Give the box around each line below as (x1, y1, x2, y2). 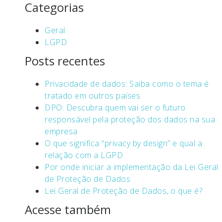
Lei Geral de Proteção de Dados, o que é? (45, 185, 202, 196)
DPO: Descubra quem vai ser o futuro (45, 102, 186, 113)
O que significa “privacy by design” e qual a (45, 138, 202, 149)
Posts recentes (25, 53, 105, 69)
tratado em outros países (45, 90, 140, 101)
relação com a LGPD (45, 150, 123, 161)
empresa (45, 126, 78, 137)
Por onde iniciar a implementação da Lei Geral (45, 162, 219, 172)
